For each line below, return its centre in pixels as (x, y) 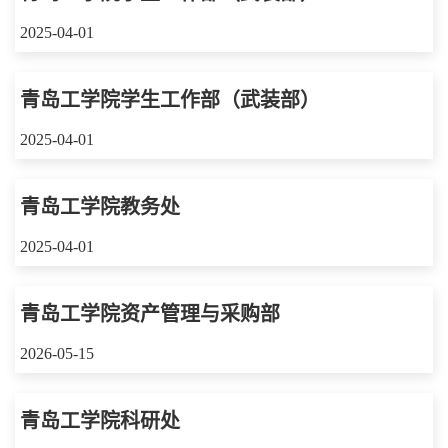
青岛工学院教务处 (100, 206)
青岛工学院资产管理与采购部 (150, 313)
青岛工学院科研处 (100, 420)
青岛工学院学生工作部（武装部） (170, 99)
